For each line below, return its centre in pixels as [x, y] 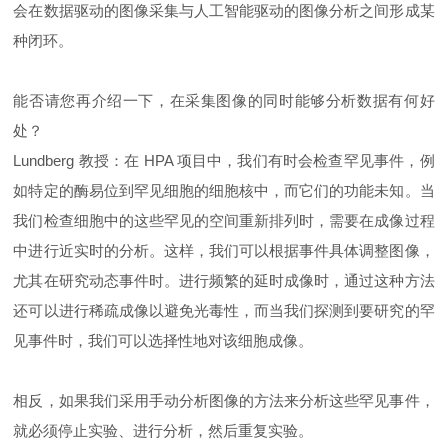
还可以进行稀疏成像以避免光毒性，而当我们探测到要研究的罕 [224, 311]
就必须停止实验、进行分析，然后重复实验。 [163, 431]
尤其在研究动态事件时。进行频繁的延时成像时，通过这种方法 [224, 281]
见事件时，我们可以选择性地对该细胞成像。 [163, 341]
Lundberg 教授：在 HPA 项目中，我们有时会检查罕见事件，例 [224, 161]
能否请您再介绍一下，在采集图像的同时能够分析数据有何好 [224, 101]
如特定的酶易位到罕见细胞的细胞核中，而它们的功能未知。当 [224, 191]
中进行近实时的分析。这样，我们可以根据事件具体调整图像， [224, 251]
